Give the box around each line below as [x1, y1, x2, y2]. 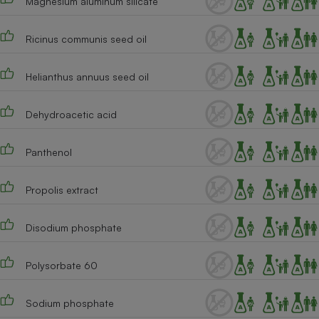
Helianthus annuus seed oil [25, 70, 149, 83]
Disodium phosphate [25, 221, 122, 234]
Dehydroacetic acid [25, 108, 117, 120]
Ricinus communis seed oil [25, 32, 147, 45]
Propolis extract [25, 183, 98, 196]
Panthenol [25, 145, 72, 158]
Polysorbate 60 [25, 258, 98, 271]
